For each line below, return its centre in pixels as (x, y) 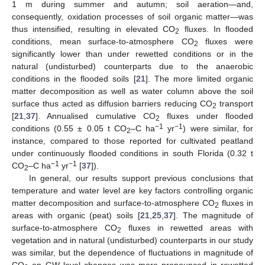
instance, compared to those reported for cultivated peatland (132, 141)
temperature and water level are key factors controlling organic (132, 191)
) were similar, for (218, 129)
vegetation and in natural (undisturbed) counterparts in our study (132, 240)
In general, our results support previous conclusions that (141, 178)
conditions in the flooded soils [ (74, 79)
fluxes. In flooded (216, 29)
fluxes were (226, 42)
